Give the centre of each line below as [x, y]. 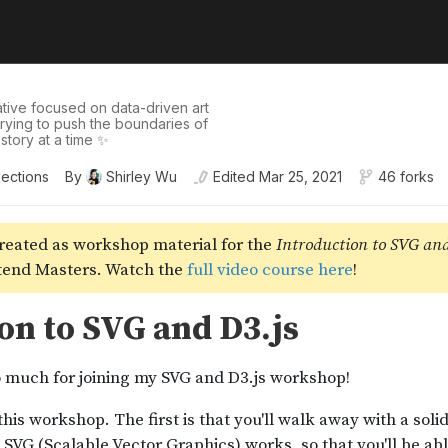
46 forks [406, 176]
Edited [234, 176]
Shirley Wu [141, 176]
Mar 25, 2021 [300, 176]
